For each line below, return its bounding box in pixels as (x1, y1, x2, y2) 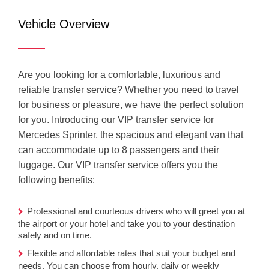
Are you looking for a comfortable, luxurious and (18, 70, 220, 80)
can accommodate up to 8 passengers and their (18, 145, 219, 155)
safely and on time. (18, 230, 92, 240)
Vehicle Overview (18, 17, 109, 31)
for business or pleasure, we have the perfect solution (18, 100, 244, 110)
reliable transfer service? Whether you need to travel (18, 85, 239, 95)
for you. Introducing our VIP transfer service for (18, 115, 214, 125)
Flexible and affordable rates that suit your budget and (27, 248, 235, 258)
